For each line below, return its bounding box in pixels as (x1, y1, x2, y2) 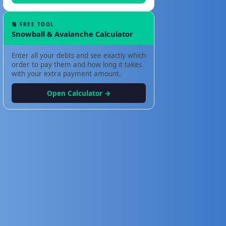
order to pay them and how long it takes (12, 60, 142, 69)
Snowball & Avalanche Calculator (12, 28, 133, 39)
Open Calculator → (46, 88, 111, 98)
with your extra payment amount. (12, 69, 121, 78)
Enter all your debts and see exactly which (12, 50, 146, 60)
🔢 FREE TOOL (12, 20, 54, 28)
